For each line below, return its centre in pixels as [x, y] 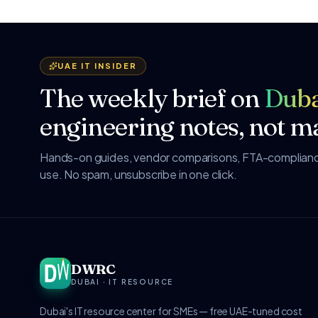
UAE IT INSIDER [97, 66]
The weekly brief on [152, 98]
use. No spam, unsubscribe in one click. [138, 174]
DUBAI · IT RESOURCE [122, 281]
